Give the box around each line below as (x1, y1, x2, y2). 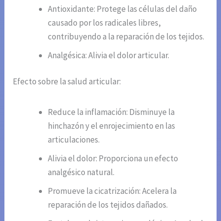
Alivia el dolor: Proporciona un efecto (48, 153, 179, 164)
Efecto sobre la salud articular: (13, 76, 121, 87)
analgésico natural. (48, 167, 115, 178)
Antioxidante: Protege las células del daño (48, 3, 197, 14)
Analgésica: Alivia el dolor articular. (48, 49, 170, 61)
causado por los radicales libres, (48, 17, 161, 28)
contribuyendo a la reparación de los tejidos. (48, 31, 205, 42)
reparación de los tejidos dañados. (48, 199, 168, 211)
